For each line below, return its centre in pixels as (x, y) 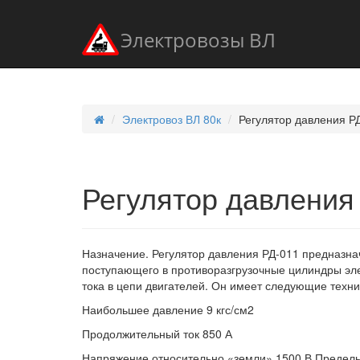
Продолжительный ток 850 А (157, 333)
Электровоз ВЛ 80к (172, 119)
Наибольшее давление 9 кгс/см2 (168, 309)
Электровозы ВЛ (198, 40)
